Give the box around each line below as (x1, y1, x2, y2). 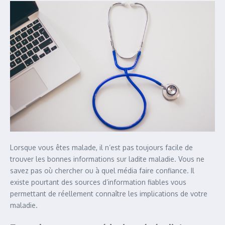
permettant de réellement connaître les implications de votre (10, 189, 207, 198)
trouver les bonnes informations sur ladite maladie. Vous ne (10, 155, 204, 164)
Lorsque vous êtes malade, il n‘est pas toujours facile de (10, 143, 193, 152)
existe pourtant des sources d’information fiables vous (10, 178, 186, 187)
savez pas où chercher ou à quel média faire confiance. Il (10, 166, 194, 175)
